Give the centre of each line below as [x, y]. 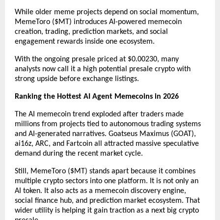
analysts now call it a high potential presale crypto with [103, 69]
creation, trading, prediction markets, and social [91, 32]
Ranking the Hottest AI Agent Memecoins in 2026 [97, 97]
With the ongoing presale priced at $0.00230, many [97, 60]
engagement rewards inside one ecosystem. [86, 42]
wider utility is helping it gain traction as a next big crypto [107, 211]
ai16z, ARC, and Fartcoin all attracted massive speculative [107, 144]
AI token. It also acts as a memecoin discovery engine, [100, 191]
